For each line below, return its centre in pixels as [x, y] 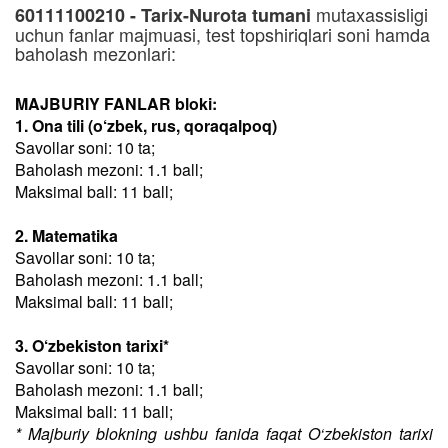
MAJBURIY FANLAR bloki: [116, 103]
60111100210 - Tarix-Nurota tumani [163, 15]
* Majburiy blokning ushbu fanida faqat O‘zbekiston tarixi [224, 433]
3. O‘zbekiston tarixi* [92, 345]
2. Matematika [66, 235]
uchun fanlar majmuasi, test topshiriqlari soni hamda [222, 34]
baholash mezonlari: [95, 53]
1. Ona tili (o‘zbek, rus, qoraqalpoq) [146, 125]
